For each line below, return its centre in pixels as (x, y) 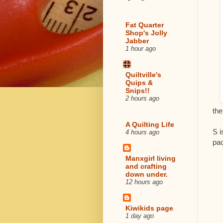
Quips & (139, 82)
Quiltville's (143, 74)
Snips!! (138, 90)
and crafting (146, 166)
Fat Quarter (145, 25)
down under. (147, 174)
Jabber (137, 41)
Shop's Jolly (146, 33)
